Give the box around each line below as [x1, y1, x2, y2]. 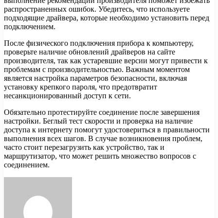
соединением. [4, 161, 50, 169]
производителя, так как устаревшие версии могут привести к [4, 56, 208, 65]
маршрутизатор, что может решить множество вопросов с [4, 152, 196, 161]
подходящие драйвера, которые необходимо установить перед [4, 14, 209, 22]
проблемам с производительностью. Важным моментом [4, 65, 190, 74]
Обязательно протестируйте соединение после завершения [4, 108, 200, 117]
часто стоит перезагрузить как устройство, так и [4, 143, 164, 152]
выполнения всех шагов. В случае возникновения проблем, [4, 134, 202, 143]
